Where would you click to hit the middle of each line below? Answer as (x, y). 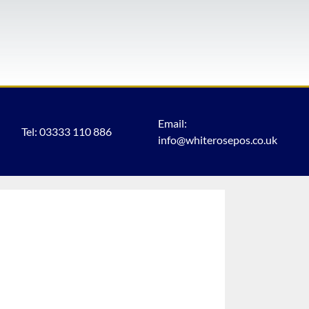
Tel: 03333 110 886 (66, 132)
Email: (173, 123)
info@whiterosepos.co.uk (218, 140)
